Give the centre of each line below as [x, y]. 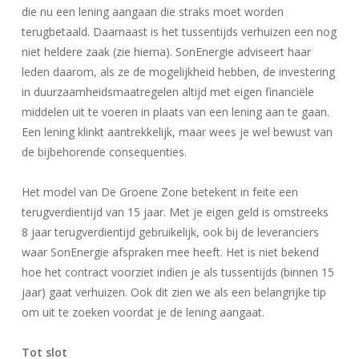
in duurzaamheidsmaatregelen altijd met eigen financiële [167, 92]
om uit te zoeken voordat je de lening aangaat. [143, 312]
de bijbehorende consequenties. [104, 152]
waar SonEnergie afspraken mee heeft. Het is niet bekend [170, 252]
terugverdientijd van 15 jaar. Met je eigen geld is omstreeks [175, 212]
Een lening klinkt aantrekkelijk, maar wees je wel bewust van [177, 132]
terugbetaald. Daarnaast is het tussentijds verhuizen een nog [179, 32]
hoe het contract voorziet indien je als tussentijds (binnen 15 [177, 272]
